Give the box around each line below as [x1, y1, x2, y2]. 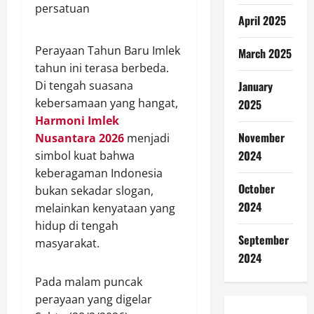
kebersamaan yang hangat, [35, 95, 178, 111]
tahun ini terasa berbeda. [35, 60, 169, 76]
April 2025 [238, 12, 286, 29]
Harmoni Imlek [35, 113, 119, 128]
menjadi [124, 130, 170, 146]
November [238, 129, 285, 146]
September [238, 231, 289, 248]
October [238, 180, 275, 197]
